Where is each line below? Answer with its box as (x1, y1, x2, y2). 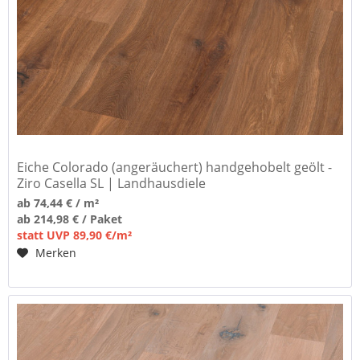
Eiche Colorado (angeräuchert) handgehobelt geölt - (17, 158, 333, 177)
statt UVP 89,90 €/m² (17, 227, 133, 243)
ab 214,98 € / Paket (17, 211, 123, 227)
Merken (35, 245, 77, 261)
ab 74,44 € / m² (17, 195, 100, 211)
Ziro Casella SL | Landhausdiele (17, 174, 207, 193)
